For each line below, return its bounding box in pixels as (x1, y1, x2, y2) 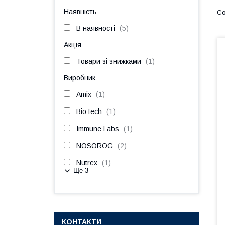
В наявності (76, 24, 115, 32)
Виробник (64, 74, 95, 82)
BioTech (76, 107, 102, 116)
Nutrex (76, 159, 97, 167)
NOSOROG (76, 142, 113, 150)
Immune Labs (76, 125, 119, 133)
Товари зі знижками (76, 57, 141, 65)
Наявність (64, 8, 96, 16)
